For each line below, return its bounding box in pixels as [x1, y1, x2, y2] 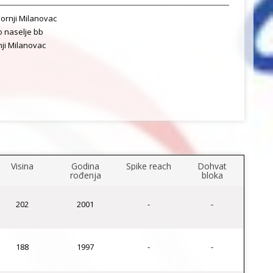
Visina [10, 160, 34, 172]
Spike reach [126, 160, 171, 172]
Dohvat [197, 160, 227, 172]
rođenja [69, 169, 101, 181]
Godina [71, 160, 99, 172]
